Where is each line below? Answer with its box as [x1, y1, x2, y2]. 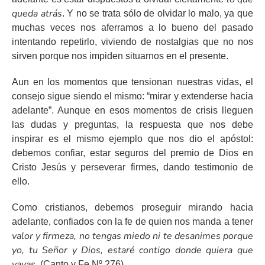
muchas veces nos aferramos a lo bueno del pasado [12, 22, 253, 33]
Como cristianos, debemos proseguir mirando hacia [12, 202, 253, 213]
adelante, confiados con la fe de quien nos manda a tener [12, 216, 253, 227]
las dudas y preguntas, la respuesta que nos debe [12, 119, 253, 130]
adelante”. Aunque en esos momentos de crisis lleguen [12, 105, 253, 116]
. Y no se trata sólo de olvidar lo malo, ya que [62, 8, 254, 19]
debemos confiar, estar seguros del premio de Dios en [12, 148, 253, 159]
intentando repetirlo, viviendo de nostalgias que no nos [12, 37, 253, 47]
